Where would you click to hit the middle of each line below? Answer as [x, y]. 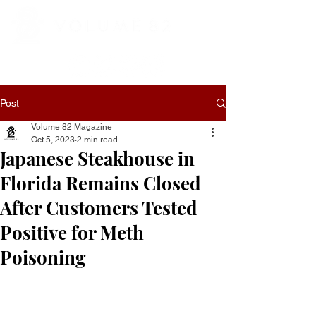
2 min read [97, 140]
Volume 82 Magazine [72, 127]
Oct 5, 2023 [53, 140]
